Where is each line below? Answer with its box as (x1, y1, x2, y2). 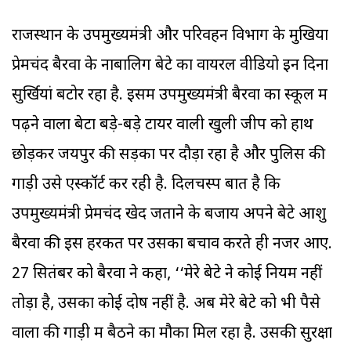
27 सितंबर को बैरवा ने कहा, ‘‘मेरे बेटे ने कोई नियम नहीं (12, 264, 322, 285)
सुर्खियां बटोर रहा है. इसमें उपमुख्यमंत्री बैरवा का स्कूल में (12, 85, 327, 107)
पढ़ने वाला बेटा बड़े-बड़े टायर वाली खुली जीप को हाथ (12, 115, 313, 136)
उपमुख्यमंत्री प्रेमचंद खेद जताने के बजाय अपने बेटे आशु (12, 204, 326, 226)
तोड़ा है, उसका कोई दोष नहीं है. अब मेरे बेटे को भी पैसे (12, 294, 320, 315)
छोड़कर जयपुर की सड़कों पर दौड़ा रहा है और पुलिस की (12, 145, 325, 166)
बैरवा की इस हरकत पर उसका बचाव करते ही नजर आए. (12, 234, 332, 255)
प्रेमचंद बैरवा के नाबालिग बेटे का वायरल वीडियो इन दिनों (12, 56, 328, 77)
